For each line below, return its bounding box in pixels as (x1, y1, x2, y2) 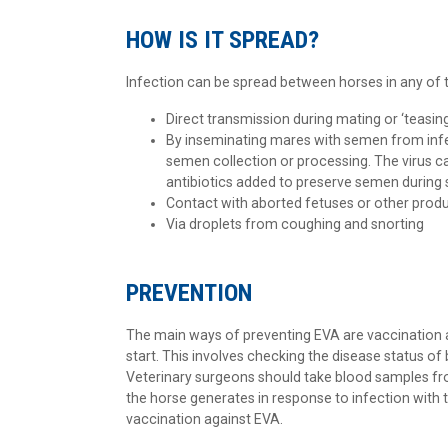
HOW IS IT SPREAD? (126, 26, 319, 54)
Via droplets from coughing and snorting (166, 216, 424, 232)
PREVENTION (126, 279, 252, 307)
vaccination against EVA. (126, 411, 283, 427)
